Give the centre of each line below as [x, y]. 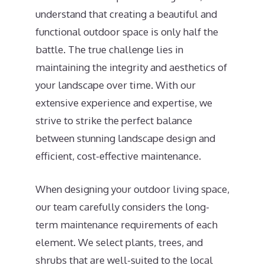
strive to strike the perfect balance [114, 120]
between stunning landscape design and [125, 138]
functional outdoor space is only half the [127, 32]
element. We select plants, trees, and [119, 242]
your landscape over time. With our [116, 85]
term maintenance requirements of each [127, 224]
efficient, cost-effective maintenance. [118, 156]
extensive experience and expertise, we [124, 103]
